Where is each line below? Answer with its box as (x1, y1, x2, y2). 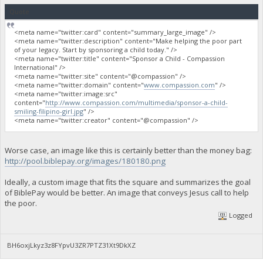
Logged (227, 210, 253, 220)
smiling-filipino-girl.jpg (14, 107, 84, 116)
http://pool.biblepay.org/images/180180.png (4, 155, 166, 166)
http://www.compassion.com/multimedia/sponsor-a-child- (45, 98, 228, 107)
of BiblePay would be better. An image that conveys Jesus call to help (4, 187, 249, 198)
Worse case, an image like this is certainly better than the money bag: (4, 144, 252, 156)
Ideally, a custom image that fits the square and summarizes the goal (4, 176, 251, 187)
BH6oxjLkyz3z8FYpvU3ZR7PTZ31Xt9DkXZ (7, 241, 136, 250)
